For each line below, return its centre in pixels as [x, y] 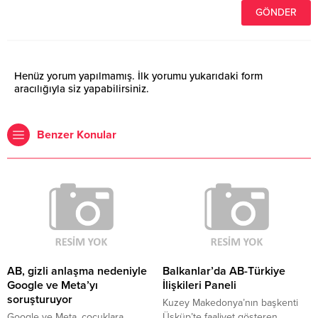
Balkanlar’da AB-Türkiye [224, 271]
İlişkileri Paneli [199, 285]
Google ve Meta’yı [53, 285]
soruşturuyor [40, 299]
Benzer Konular [77, 135]
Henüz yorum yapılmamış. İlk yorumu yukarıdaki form [138, 76]
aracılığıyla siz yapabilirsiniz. [82, 89]
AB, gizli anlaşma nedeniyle [77, 271]
